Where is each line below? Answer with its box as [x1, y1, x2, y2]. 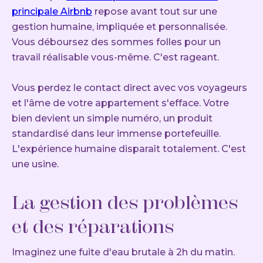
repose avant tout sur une [92, 6, 217, 18]
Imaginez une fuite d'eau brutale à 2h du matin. [12, 247, 235, 258]
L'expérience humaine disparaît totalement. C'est [12, 143, 246, 155]
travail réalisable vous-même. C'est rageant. [12, 52, 219, 63]
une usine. [12, 159, 59, 170]
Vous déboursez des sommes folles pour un [12, 36, 221, 48]
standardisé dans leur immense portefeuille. [12, 128, 221, 140]
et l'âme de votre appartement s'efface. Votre [12, 97, 229, 109]
